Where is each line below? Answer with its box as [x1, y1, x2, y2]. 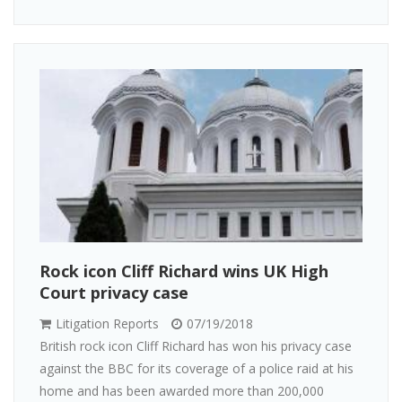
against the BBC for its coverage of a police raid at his [39, 359, 354, 377]
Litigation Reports [52, 314, 159, 332]
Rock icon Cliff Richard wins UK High [39, 259, 328, 282]
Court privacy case [39, 281, 188, 303]
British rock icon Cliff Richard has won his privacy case [39, 336, 352, 354]
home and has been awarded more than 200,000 [39, 381, 324, 399]
